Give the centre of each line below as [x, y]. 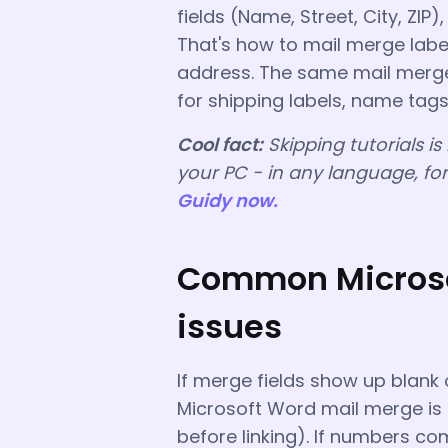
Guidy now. [227, 200]
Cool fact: [220, 144]
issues [229, 326]
